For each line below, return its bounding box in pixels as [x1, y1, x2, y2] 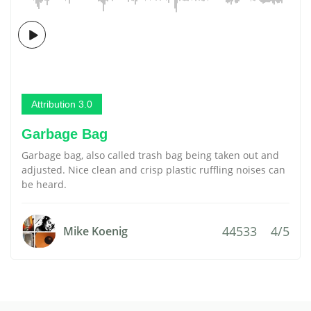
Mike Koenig [63, 224, 128, 239]
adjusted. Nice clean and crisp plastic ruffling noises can [22, 163, 285, 176]
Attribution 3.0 [31, 99, 92, 110]
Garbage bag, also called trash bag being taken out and [22, 149, 279, 162]
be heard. [22, 178, 67, 191]
